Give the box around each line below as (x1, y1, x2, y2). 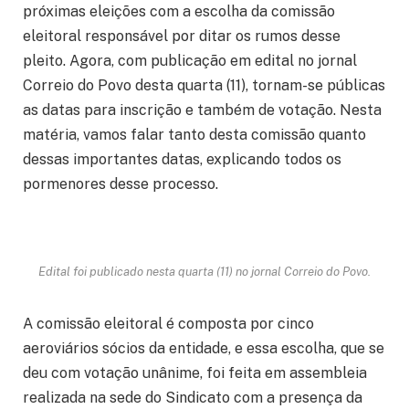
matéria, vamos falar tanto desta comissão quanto (23, 126, 366, 144)
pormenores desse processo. (23, 175, 218, 194)
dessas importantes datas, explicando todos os (23, 151, 341, 169)
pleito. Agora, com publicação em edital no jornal (23, 52, 357, 70)
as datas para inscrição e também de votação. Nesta (23, 101, 382, 120)
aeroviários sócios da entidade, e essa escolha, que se (23, 340, 384, 358)
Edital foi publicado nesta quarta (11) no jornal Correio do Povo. (38, 264, 371, 279)
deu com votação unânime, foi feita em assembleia (23, 364, 367, 383)
